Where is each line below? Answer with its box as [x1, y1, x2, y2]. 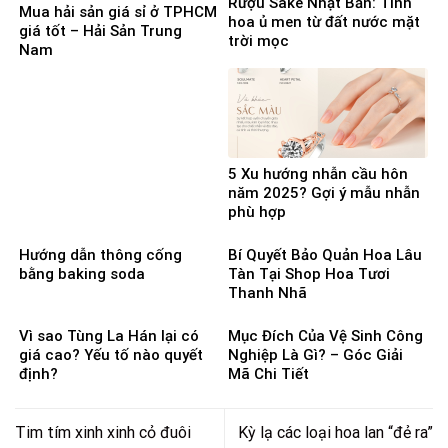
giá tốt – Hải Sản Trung [19, 21, 182, 40]
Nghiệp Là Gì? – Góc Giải [228, 346, 403, 365]
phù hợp [228, 202, 286, 221]
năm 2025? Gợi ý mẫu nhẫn [228, 183, 420, 202]
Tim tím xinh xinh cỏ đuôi [15, 423, 191, 443]
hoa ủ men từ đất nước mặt [228, 12, 420, 31]
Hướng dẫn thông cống [19, 246, 182, 265]
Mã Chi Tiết [228, 365, 309, 384]
